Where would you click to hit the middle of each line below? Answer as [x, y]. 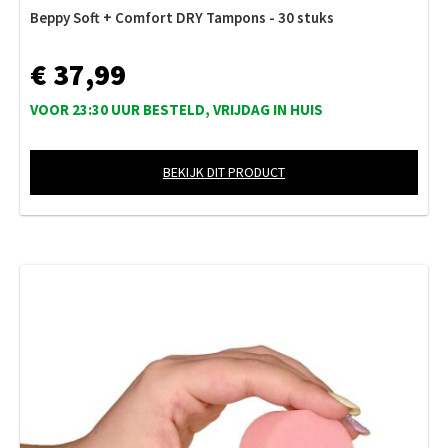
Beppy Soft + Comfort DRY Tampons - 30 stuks [182, 17]
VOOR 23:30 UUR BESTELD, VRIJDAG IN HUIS [176, 109]
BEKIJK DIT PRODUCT [224, 171]
